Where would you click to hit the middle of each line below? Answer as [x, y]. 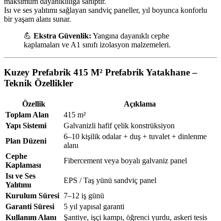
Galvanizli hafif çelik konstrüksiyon [119, 126]
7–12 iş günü [84, 196]
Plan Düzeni [26, 141]
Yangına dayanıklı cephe [130, 36]
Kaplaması [23, 165]
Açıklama [140, 104]
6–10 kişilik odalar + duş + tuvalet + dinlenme [135, 137]
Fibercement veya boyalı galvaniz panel [125, 161]
